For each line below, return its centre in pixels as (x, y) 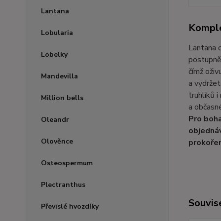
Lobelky (54, 55)
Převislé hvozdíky (70, 206)
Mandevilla (59, 76)
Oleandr (55, 120)
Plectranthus (63, 185)
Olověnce (57, 141)
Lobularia (57, 33)
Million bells (62, 98)
